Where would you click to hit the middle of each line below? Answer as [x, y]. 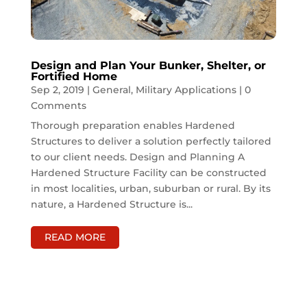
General [111, 90]
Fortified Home [74, 77]
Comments [58, 106]
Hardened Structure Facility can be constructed [148, 173]
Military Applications [186, 90]
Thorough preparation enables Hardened [133, 126]
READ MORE [75, 237]
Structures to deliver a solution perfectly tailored [151, 142]
